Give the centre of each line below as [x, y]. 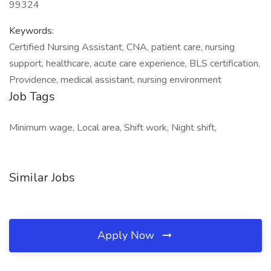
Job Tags [32, 96]
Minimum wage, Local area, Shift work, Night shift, [113, 128]
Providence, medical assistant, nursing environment [115, 80]
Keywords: [31, 31]
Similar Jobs [42, 178]
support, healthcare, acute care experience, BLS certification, [135, 64]
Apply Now [127, 235]
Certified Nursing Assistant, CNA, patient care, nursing [122, 47]
